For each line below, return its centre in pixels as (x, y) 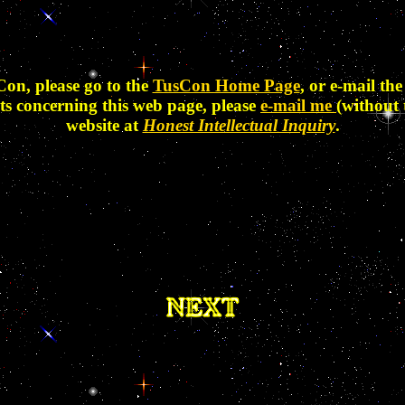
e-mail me (298, 106)
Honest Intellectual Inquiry (239, 126)
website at (104, 126)
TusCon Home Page (226, 86)
